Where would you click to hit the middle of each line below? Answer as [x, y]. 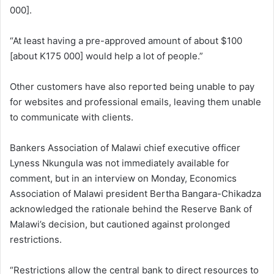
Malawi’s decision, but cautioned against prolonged [120, 224]
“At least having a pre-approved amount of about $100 [126, 40]
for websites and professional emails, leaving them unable [135, 102]
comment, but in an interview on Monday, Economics [123, 178]
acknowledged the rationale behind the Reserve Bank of [131, 209]
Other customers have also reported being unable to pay [132, 86]
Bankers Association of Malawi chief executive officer [125, 147]
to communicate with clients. [72, 117]
